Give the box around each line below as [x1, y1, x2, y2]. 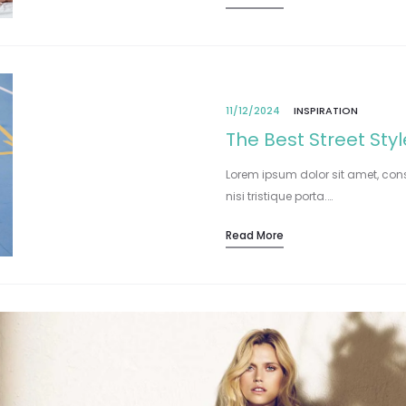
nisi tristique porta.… [226, 188, 333, 204]
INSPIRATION [294, 102, 358, 118]
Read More [226, 227, 284, 243]
